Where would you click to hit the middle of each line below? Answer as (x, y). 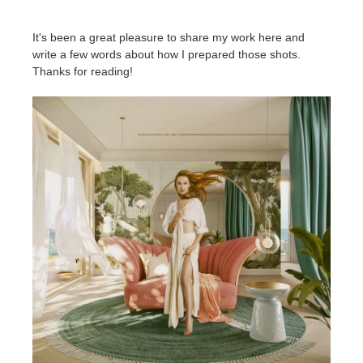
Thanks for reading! (83, 71)
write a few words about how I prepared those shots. (167, 54)
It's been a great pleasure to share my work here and (169, 37)
